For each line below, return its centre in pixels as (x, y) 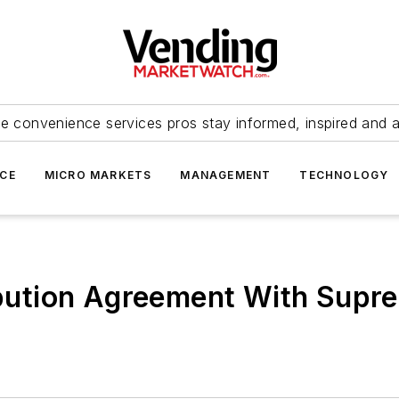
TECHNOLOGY (344, 175)
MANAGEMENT (226, 175)
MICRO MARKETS (98, 175)
